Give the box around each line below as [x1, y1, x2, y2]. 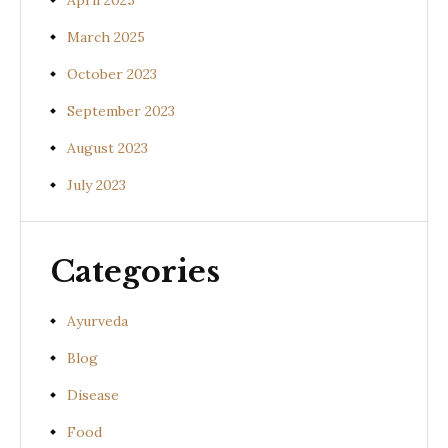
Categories [51, 253, 220, 291]
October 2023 [67, 65, 157, 84]
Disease [67, 386, 119, 405]
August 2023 [67, 139, 148, 158]
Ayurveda [67, 312, 128, 331]
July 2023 [67, 176, 126, 195]
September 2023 [67, 102, 175, 121]
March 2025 [67, 28, 145, 47]
